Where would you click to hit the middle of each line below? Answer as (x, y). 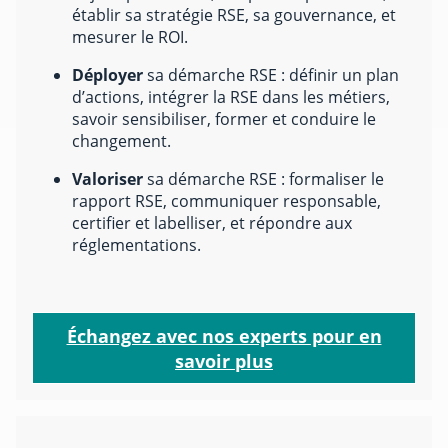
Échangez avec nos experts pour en (224, 335)
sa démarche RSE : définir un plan (273, 74)
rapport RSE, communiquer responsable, (226, 200)
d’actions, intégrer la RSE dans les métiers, (231, 96)
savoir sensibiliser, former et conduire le (224, 118)
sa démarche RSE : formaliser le (263, 178)
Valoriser (107, 178)
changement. (121, 140)
